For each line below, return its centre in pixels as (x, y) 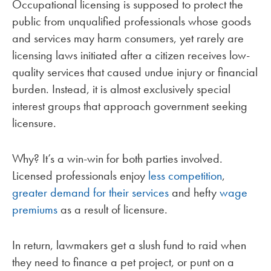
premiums (35, 209)
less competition (185, 175)
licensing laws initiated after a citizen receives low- (131, 55)
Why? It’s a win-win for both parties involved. (117, 158)
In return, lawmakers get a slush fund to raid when (129, 245)
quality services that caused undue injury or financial (135, 72)
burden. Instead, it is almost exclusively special (121, 89)
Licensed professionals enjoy (80, 175)
